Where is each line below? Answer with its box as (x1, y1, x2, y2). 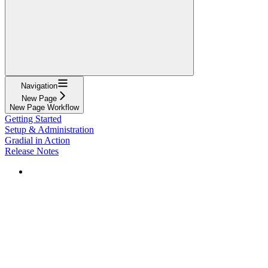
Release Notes (5, 145, 59, 156)
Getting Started (5, 113, 62, 124)
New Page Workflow (10, 102, 79, 112)
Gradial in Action (5, 135, 70, 145)
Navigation (20, 81, 57, 90)
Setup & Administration (5, 124, 94, 135)
